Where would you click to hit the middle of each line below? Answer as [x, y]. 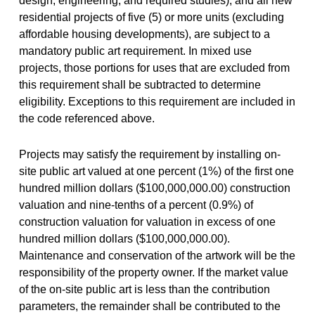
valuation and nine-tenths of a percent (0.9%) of [136, 205]
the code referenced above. [86, 118]
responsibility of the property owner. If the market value [153, 272]
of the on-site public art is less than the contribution [144, 289]
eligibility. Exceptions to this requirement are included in [157, 102]
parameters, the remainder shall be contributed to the [149, 306]
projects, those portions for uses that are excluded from [154, 68]
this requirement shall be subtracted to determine [140, 85]
